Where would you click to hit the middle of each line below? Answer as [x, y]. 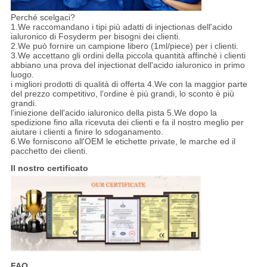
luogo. [22, 75]
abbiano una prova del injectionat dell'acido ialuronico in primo [128, 65]
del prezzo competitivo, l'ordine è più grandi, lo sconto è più [122, 94]
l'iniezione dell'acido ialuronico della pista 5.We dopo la [114, 113]
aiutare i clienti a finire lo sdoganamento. [87, 132]
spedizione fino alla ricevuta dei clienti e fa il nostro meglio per [127, 122]
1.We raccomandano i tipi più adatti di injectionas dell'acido [121, 27]
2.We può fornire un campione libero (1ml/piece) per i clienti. [124, 46]
